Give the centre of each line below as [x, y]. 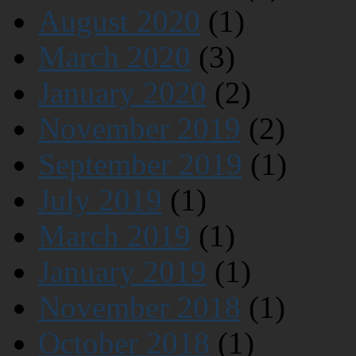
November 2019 [139, 129]
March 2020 [114, 57]
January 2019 [122, 272]
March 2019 [114, 236]
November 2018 [139, 308]
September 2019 [140, 164]
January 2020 [122, 93]
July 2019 [100, 200]
